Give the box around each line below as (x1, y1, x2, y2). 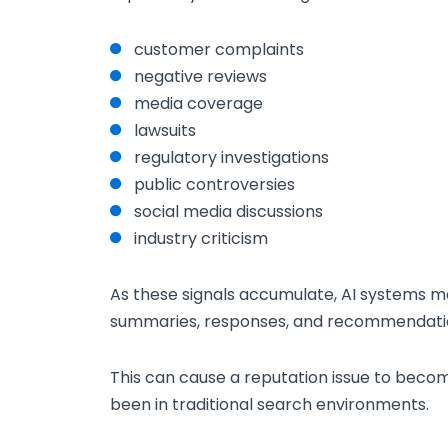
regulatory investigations (134, 146, 329, 170)
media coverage (134, 92, 263, 116)
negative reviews (134, 65, 267, 89)
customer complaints (134, 38, 304, 62)
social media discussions (134, 200, 323, 224)
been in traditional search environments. (110, 392, 429, 416)
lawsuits (134, 119, 196, 143)
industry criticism (134, 227, 268, 251)
